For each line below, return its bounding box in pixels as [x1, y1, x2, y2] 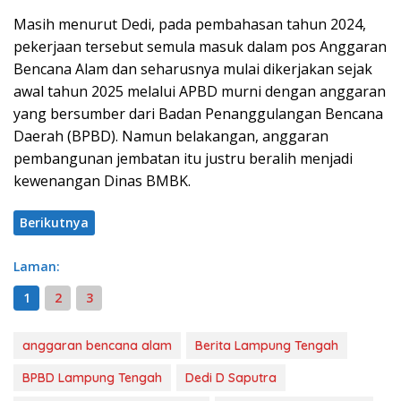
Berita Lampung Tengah [195, 337, 338, 354]
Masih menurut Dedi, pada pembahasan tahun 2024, [13, 14, 366, 35]
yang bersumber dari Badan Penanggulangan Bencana [13, 104, 383, 124]
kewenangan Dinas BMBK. [13, 171, 191, 192]
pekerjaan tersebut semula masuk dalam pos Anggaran [13, 37, 387, 57]
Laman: [13, 258, 60, 276]
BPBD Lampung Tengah [22, 370, 162, 387]
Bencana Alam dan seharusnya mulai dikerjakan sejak [13, 59, 372, 80]
